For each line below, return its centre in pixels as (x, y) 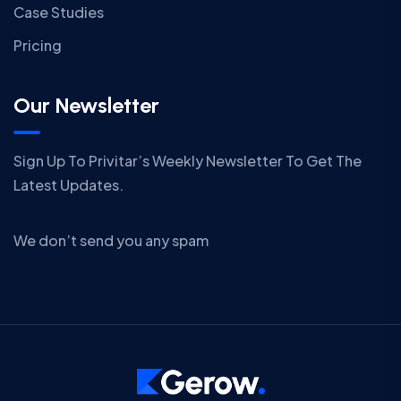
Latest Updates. (68, 184)
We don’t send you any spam (111, 240)
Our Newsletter (86, 105)
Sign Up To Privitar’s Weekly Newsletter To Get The (188, 160)
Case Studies (59, 12)
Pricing (38, 45)
